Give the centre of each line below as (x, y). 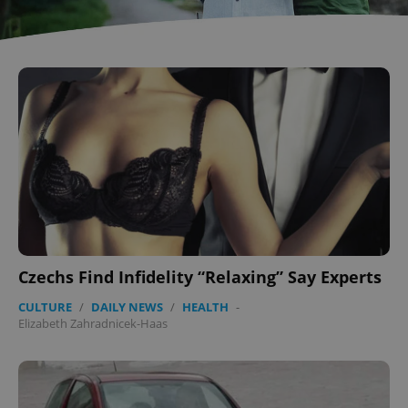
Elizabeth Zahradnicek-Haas (93, 323)
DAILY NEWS (127, 306)
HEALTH (205, 306)
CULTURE (45, 306)
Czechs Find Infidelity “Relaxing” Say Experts (200, 276)
